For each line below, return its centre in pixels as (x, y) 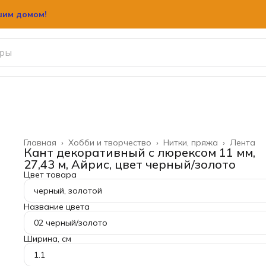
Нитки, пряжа (191, 142)
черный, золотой (68, 191)
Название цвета (57, 207)
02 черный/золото (71, 223)
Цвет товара (50, 175)
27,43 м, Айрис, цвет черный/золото (130, 164)
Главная (40, 142)
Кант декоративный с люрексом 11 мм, (140, 152)
